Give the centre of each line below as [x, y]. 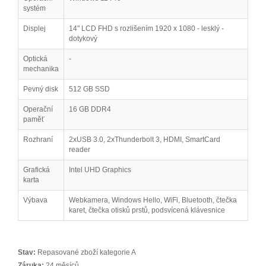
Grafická [37, 170]
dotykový [83, 39]
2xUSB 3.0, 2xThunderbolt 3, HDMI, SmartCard [145, 140]
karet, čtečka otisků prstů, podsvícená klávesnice [147, 210]
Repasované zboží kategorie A [86, 252]
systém [34, 8]
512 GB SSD [89, 89]
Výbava [35, 200]
